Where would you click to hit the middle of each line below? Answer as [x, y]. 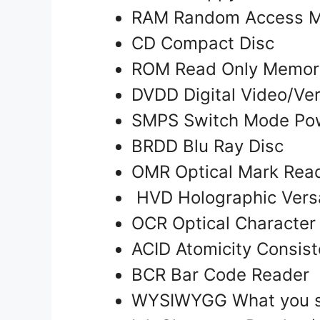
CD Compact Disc [205, 44]
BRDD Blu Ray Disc [210, 146]
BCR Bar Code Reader [223, 275]
